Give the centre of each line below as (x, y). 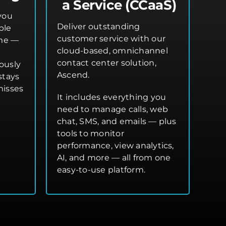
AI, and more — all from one (114, 158)
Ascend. (73, 75)
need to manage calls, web (113, 109)
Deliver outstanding (99, 27)
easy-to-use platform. (101, 170)
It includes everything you (112, 97)
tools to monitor (91, 134)
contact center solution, (107, 63)
